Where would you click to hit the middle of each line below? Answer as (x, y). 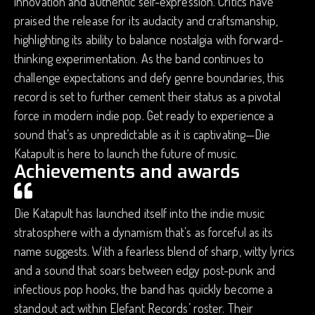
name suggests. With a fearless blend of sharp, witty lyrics (154, 251)
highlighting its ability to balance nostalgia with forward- (149, 39)
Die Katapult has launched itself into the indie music (140, 213)
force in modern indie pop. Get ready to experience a (144, 115)
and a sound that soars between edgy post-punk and (144, 270)
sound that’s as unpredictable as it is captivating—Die (142, 134)
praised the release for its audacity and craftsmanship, (146, 20)
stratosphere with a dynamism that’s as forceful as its (144, 232)
